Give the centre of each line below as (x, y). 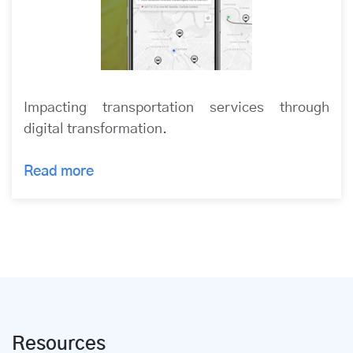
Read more (60, 172)
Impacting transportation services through (176, 108)
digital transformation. (95, 130)
